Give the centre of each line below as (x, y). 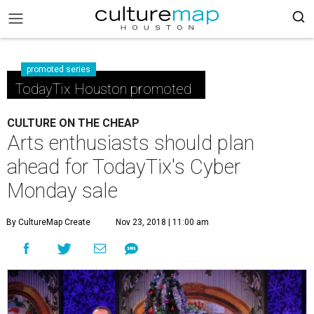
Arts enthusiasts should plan (131, 143)
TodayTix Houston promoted (103, 89)
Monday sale (62, 191)
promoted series (59, 69)
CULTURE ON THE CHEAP (73, 123)
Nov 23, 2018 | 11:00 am (162, 222)
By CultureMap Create (48, 222)
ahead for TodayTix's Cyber (124, 167)
